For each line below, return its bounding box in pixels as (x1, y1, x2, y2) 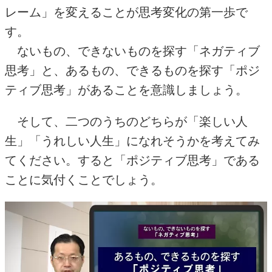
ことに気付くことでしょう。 (5, 173, 163, 187)
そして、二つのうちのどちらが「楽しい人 (5, 115, 248, 129)
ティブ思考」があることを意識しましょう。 (5, 83, 248, 97)
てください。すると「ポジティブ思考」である (5, 154, 260, 168)
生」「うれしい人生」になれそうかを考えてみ (5, 134, 260, 148)
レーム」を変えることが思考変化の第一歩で (5, 5, 248, 19)
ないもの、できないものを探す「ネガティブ (5, 44, 260, 58)
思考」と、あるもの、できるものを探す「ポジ (5, 64, 260, 78)
